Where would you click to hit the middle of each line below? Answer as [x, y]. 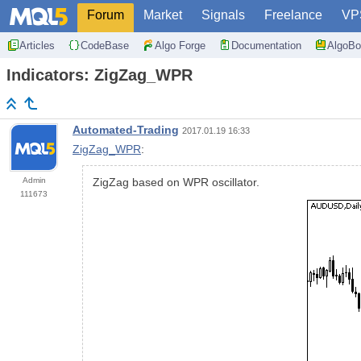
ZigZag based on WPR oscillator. [176, 183]
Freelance [293, 15]
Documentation [266, 45]
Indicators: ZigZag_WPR [100, 75]
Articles [37, 45]
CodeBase [105, 45]
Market [163, 15]
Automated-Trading [126, 130]
